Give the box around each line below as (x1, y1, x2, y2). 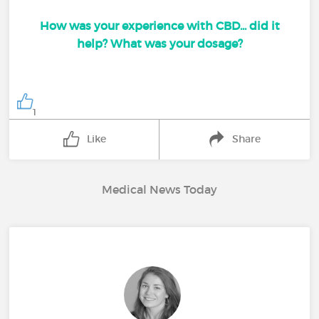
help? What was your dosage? (76, 36, 243, 51)
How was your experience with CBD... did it (39, 19, 280, 33)
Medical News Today (102, 182, 217, 197)
